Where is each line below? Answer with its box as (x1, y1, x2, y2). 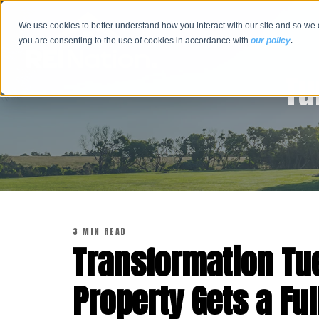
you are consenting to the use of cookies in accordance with (19, 36, 251, 46)
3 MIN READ (73, 225, 127, 239)
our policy (251, 36, 291, 46)
